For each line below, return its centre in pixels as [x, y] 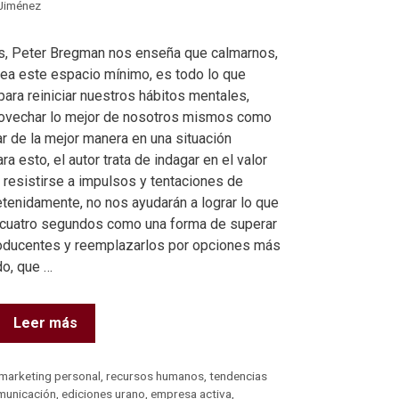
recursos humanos [155, 375]
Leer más [45, 322]
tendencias [239, 375]
